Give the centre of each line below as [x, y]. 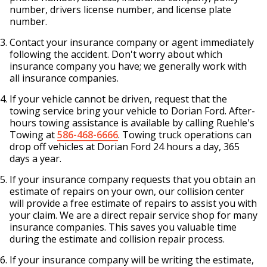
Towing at [33, 135]
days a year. [35, 159]
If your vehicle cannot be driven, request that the [118, 99]
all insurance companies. [64, 78]
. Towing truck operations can [185, 135]
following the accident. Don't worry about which [116, 55]
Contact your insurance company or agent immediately [132, 43]
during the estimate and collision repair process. [117, 239]
